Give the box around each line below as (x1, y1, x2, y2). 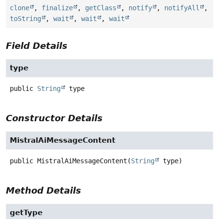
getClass (85, 4, 116, 12)
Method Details (6, 185, 81, 196)
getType (10, 208, 43, 218)
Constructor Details (6, 113, 103, 124)
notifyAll (164, 4, 199, 12)
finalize (42, 4, 73, 12)
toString (10, 15, 41, 23)
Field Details (6, 41, 67, 51)
